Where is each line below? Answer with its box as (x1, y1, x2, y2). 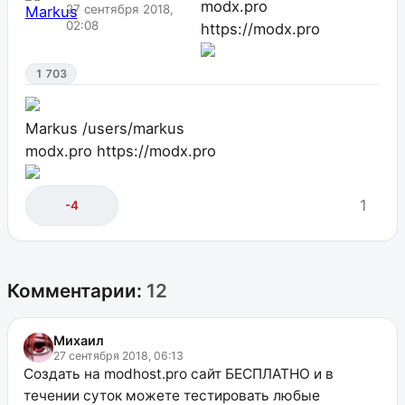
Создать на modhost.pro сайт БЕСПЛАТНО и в (23, 364, 334, 382)
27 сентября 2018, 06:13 (52, 348, 184, 363)
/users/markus (81, 118, 184, 137)
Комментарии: (7, 278, 146, 302)
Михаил (52, 332, 104, 348)
